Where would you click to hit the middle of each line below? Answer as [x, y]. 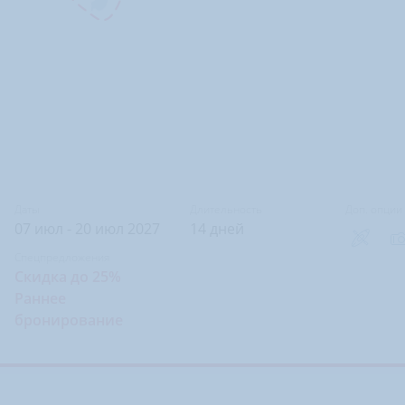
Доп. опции [373, 209]
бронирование [69, 320]
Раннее [41, 298]
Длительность [226, 209]
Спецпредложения [62, 257]
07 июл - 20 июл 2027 [88, 229]
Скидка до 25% [68, 277]
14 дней [217, 229]
